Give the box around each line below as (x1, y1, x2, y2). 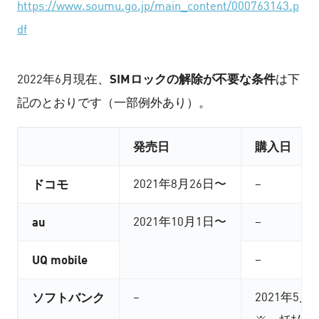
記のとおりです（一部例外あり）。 (16, 95, 211, 110)
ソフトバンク (32, 289, 105, 304)
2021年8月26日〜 (133, 176, 226, 191)
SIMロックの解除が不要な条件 (109, 70, 276, 85)
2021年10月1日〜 (133, 214, 226, 229)
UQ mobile (32, 251, 88, 266)
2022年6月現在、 (16, 71, 110, 86)
